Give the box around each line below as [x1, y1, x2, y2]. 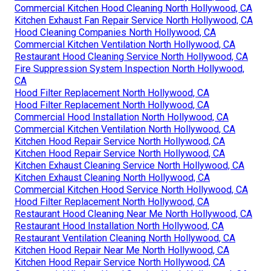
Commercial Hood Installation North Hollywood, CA [15, 111, 229, 123]
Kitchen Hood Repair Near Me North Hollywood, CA [15, 244, 229, 256]
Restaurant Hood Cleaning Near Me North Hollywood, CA [15, 207, 252, 220]
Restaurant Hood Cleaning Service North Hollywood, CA [15, 50, 248, 62]
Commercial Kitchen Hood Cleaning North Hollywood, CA [15, 2, 252, 14]
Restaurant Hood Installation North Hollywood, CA [15, 220, 224, 232]
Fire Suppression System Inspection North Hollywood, [15, 62, 244, 74]
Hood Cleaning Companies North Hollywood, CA [15, 26, 216, 38]
